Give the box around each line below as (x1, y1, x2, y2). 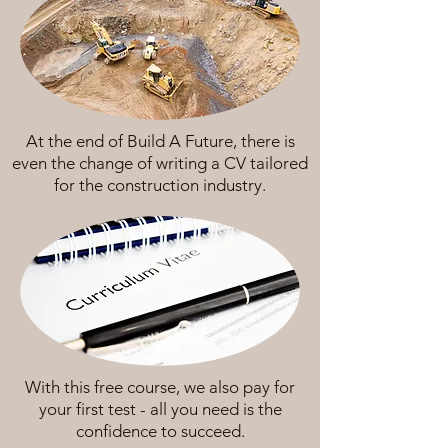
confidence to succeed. (75, 421, 245, 441)
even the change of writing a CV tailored (12, 153, 308, 173)
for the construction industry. (54, 175, 266, 195)
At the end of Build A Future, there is (25, 131, 295, 151)
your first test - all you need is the (38, 399, 282, 419)
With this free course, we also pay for (25, 377, 295, 397)
